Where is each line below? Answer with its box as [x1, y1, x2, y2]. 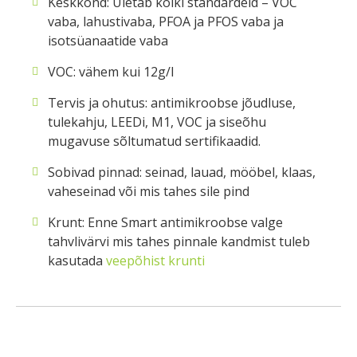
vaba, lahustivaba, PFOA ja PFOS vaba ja [48, 13, 284, 31]
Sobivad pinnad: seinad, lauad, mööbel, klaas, [48, 163, 316, 182]
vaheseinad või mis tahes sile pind [48, 182, 249, 201]
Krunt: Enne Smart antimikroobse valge [48, 214, 283, 232]
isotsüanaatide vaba [48, 32, 168, 50]
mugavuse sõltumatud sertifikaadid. [48, 132, 261, 151]
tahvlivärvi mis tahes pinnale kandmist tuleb [48, 233, 310, 251]
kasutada [48, 252, 106, 270]
